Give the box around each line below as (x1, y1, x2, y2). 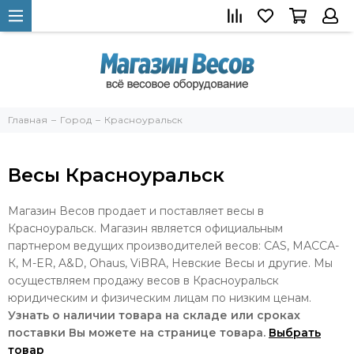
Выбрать (269, 326, 321, 340)
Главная (8, 114, 47, 126)
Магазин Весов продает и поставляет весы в (8, 204, 264, 218)
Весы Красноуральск (8, 164, 224, 186)
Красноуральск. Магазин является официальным (8, 221, 283, 235)
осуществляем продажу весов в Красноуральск (8, 273, 279, 288)
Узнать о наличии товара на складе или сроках (8, 308, 300, 322)
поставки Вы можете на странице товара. (8, 326, 269, 340)
